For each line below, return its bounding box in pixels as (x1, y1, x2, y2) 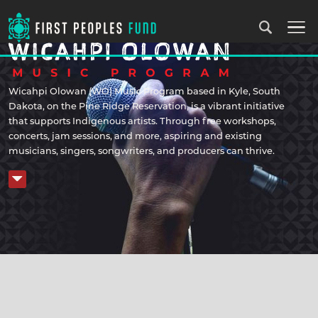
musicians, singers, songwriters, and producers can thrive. (9, 147, 275, 157)
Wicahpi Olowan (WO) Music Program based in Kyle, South (9, 87, 280, 97)
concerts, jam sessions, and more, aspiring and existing (9, 132, 262, 142)
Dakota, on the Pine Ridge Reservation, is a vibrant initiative (9, 102, 285, 112)
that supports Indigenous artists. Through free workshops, (9, 117, 276, 127)
